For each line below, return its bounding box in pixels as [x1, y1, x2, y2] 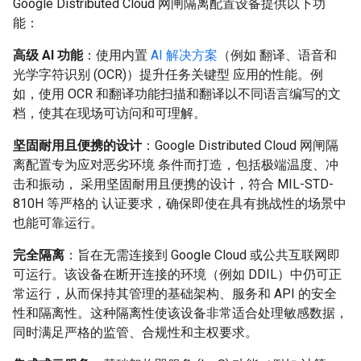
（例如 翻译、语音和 [218, 48, 337, 63]
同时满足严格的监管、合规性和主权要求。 [13, 325, 258, 340]
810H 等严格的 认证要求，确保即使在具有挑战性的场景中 [13, 196, 346, 211]
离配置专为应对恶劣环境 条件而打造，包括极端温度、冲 [13, 157, 338, 172]
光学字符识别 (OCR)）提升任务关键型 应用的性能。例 [13, 67, 323, 82]
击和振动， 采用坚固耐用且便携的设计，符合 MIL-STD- [13, 176, 334, 192]
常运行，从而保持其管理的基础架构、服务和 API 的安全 [13, 286, 337, 301]
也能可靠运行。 [13, 215, 103, 230]
